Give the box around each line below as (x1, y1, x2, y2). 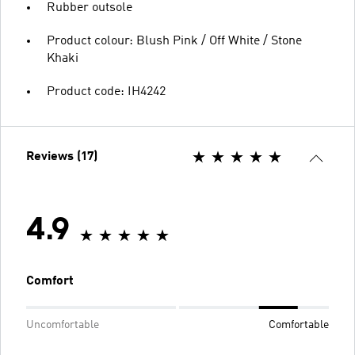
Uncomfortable (26, 319, 99, 330)
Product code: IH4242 (47, 86, 166, 98)
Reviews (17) (26, 151, 97, 163)
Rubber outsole (47, 2, 132, 14)
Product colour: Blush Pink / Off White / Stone (47, 35, 302, 48)
